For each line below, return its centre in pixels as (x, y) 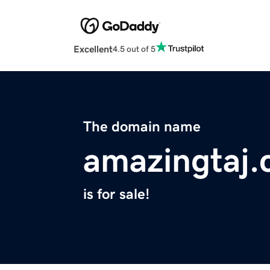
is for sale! (116, 194)
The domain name (142, 127)
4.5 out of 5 (134, 49)
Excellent (93, 49)
